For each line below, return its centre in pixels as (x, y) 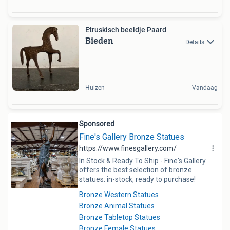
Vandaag (205, 88)
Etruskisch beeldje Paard (126, 30)
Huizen (95, 88)
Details (195, 42)
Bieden (99, 41)
